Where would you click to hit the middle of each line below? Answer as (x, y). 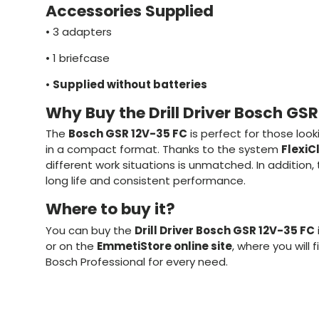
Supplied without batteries (130, 84)
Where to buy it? (110, 209)
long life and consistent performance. (146, 181)
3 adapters (82, 31)
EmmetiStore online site (164, 246)
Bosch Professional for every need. (137, 261)
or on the (71, 246)
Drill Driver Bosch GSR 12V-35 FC (225, 230)
